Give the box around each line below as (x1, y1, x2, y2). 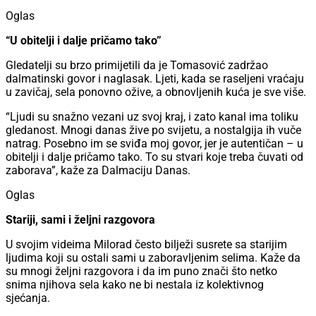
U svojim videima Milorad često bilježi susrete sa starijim (6, 238, 287, 252)
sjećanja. (6, 291, 50, 305)
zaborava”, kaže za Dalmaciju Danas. (6, 164, 190, 178)
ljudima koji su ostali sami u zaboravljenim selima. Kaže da (6, 251, 300, 265)
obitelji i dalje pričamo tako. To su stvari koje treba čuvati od (6, 150, 303, 164)
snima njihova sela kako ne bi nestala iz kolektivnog (6, 278, 264, 292)
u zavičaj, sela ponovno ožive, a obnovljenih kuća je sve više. (6, 85, 306, 99)
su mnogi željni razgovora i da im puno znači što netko (6, 265, 277, 279)
